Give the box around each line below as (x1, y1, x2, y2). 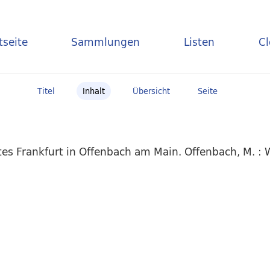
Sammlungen (71, 33, 140, 51)
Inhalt (82, 84, 105, 98)
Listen (184, 33, 215, 51)
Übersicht (132, 84, 170, 98)
